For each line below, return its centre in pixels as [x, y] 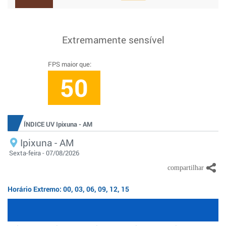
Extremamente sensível [113, 40]
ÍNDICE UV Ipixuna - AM [58, 124]
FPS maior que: [69, 64]
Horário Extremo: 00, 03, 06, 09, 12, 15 [68, 189]
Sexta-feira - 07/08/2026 [44, 153]
